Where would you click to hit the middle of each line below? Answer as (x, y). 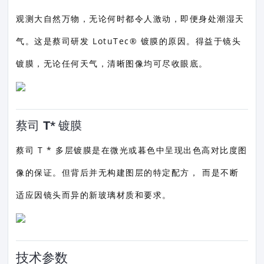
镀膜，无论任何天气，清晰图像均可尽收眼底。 (112, 63)
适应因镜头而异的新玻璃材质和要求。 (94, 195)
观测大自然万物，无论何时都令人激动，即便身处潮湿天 (130, 19)
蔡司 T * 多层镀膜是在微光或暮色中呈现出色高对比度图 (132, 150)
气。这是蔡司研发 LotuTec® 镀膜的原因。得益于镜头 (129, 41)
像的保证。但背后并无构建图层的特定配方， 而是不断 (128, 172)
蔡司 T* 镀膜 (49, 126)
